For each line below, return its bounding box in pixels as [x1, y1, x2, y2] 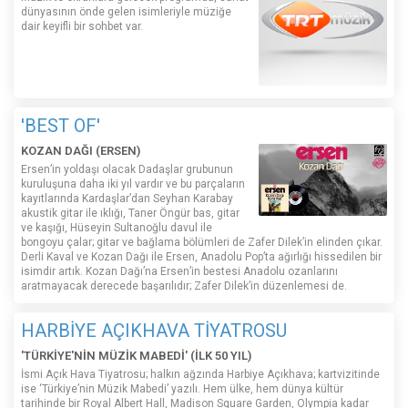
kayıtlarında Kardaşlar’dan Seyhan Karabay [21, 192, 233, 206]
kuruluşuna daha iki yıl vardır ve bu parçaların [21, 178, 245, 191]
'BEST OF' [21, 115, 100, 138]
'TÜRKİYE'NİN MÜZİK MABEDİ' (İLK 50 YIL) [21, 349, 251, 363]
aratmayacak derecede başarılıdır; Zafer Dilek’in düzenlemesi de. [21, 280, 347, 293]
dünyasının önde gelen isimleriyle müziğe [21, 5, 231, 19]
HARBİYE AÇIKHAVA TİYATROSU [21, 320, 287, 342]
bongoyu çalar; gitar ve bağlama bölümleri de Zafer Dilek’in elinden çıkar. [21, 236, 382, 250]
